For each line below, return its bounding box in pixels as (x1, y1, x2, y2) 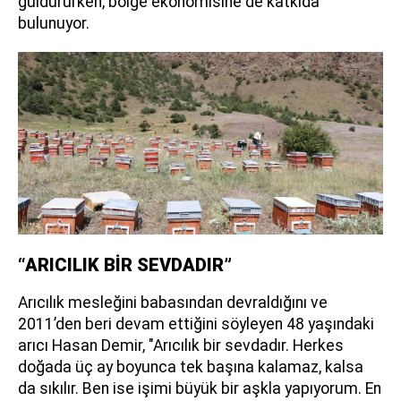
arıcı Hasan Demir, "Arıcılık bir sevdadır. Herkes (18, 336, 344, 354)
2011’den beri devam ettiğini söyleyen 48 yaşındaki (18, 314, 374, 333)
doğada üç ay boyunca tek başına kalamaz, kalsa (18, 357, 363, 376)
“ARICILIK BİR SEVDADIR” (18, 253, 232, 276)
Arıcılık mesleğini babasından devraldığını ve (18, 293, 328, 311)
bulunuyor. (18, 13, 90, 32)
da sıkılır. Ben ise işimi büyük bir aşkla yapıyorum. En (18, 379, 381, 397)
